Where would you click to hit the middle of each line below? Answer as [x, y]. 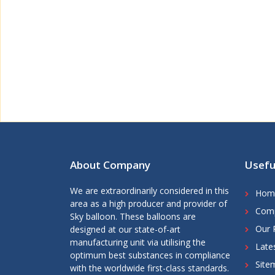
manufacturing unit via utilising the [138, 242]
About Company [110, 165]
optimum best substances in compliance [150, 255]
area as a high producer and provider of [149, 204]
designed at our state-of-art [125, 230]
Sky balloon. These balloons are [133, 217]
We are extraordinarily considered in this [149, 191]
